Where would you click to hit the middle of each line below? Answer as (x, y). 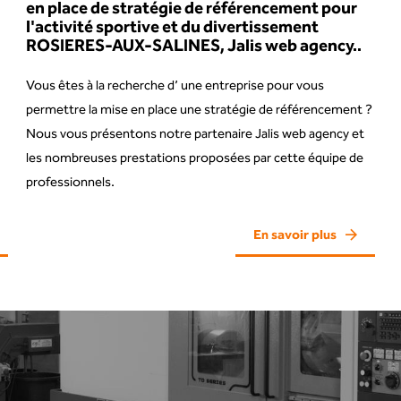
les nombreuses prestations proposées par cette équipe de (195, 159)
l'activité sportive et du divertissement (173, 28)
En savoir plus (294, 235)
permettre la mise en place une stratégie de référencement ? (200, 111)
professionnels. (71, 183)
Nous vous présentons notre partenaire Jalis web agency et (196, 135)
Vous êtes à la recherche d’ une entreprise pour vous (175, 86)
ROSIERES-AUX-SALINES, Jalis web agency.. (194, 47)
